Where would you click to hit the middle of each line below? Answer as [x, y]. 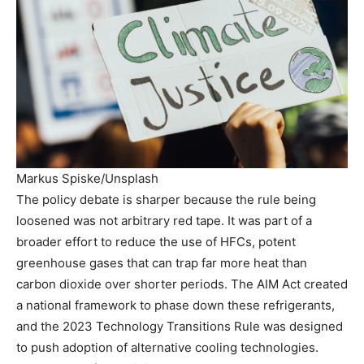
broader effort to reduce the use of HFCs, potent [156, 242]
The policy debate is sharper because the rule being [166, 200]
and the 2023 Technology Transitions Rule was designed [180, 327]
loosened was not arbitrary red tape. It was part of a [164, 221]
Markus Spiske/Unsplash [87, 179]
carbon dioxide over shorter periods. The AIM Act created [182, 284]
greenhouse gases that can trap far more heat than [162, 263]
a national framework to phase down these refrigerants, [175, 305]
